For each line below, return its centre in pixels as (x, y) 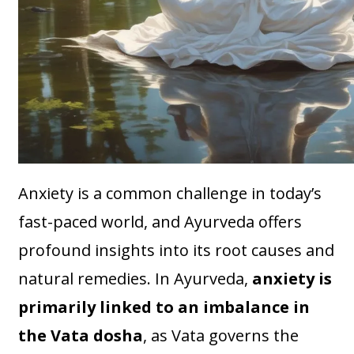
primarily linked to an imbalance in (164, 307)
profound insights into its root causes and (177, 250)
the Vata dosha (81, 335)
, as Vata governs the (221, 335)
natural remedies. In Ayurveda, (136, 278)
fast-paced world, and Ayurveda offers (160, 221)
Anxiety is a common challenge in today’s (170, 193)
